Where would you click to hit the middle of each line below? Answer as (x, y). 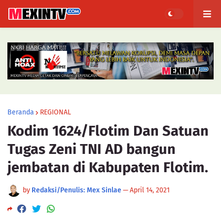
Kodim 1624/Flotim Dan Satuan (108, 131)
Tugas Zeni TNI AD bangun (92, 149)
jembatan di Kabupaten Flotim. (108, 167)
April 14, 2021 (150, 190)
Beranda (21, 112)
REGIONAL (55, 112)
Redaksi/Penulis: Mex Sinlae (76, 190)
